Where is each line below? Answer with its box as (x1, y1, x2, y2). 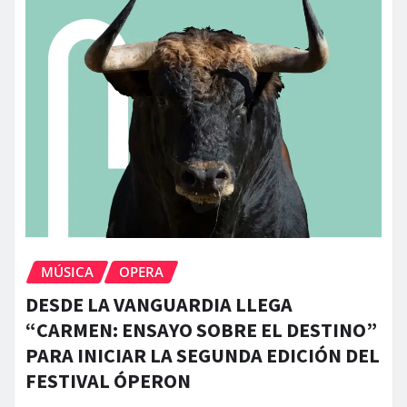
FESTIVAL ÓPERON (25, 368, 191, 394)
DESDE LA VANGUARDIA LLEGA (25, 292, 293, 318)
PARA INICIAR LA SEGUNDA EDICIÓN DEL (25, 342, 380, 369)
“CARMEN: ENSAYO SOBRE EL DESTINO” (25, 317, 377, 343)
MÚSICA (41, 262, 94, 281)
